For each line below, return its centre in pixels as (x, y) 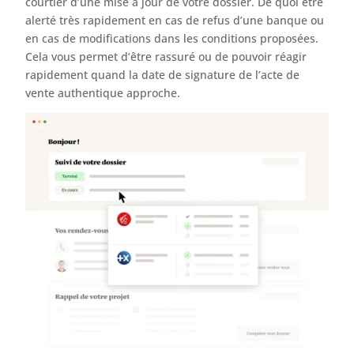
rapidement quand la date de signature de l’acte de (163, 74)
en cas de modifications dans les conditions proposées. (172, 38)
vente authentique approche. (103, 92)
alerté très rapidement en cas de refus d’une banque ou (175, 20)
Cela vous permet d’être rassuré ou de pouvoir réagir (166, 56)
